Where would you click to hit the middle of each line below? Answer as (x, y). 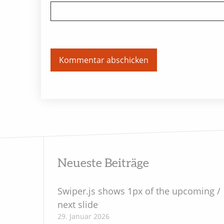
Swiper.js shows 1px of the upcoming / (139, 191)
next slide (77, 204)
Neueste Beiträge (103, 163)
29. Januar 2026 (83, 216)
